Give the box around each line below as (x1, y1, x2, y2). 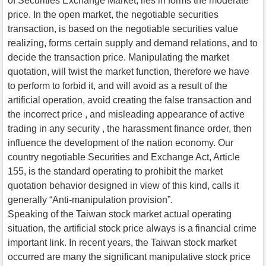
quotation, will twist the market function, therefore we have (8, 66, 249, 77)
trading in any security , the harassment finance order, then (8, 123, 252, 134)
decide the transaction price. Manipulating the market (8, 52, 229, 62)
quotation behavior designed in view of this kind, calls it (8, 180, 239, 191)
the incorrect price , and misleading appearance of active (8, 109, 245, 119)
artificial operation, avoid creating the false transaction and (8, 94, 252, 105)
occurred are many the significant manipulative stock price (8, 251, 251, 262)
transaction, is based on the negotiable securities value (8, 23, 238, 34)
